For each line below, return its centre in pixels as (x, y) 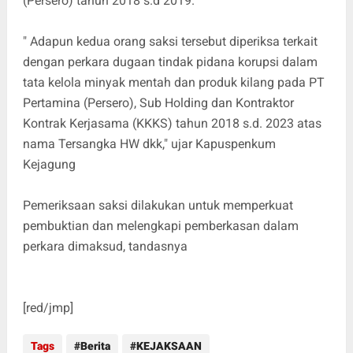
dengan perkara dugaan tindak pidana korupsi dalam (170, 61)
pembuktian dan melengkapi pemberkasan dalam (160, 225)
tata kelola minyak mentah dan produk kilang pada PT (173, 82)
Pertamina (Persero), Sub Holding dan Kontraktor (158, 102)
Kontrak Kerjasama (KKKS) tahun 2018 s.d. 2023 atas (172, 123)
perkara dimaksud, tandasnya (105, 246)
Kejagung (50, 164)
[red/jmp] (48, 307)
